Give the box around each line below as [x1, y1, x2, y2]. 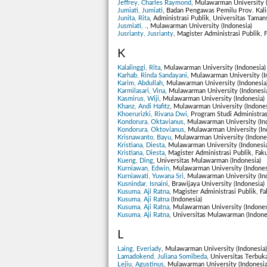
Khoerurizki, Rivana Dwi [117, 110, 187, 117]
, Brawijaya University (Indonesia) [168, 180, 265, 187]
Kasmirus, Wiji [117, 95, 159, 102]
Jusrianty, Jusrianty [117, 30, 173, 37]
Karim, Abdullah [117, 79, 163, 86]
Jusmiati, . [117, 22, 147, 29]
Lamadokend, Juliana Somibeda [117, 253, 207, 260]
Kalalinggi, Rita [117, 64, 160, 71]
